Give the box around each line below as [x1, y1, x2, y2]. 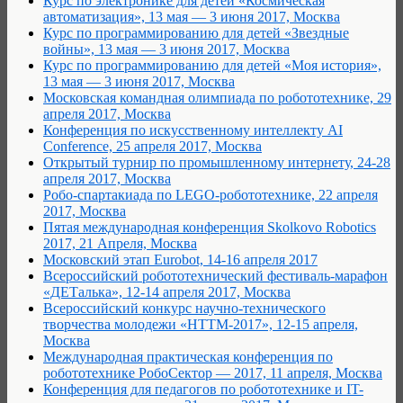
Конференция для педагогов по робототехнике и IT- [43, 381, 363, 397]
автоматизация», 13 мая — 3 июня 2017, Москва [43, 8, 340, 24]
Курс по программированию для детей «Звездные [43, 24, 349, 40]
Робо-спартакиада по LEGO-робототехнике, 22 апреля [43, 186, 378, 202]
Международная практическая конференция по [43, 348, 333, 364]
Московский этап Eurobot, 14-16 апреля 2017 [43, 251, 318, 267]
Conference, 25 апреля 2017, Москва [43, 138, 262, 154]
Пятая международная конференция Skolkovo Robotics [43, 219, 376, 235]
